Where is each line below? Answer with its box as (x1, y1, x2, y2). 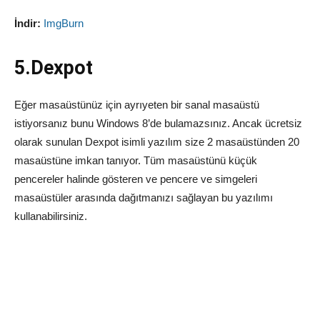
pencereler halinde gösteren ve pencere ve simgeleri (14, 173, 257, 186)
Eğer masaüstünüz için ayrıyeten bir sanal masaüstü (14, 99, 259, 111)
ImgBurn (44, 17, 84, 30)
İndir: (14, 17, 41, 30)
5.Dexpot (14, 56, 93, 80)
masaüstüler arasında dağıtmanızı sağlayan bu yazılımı (14, 191, 273, 204)
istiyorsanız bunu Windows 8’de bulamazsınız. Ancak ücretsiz (14, 117, 302, 130)
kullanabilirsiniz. (14, 210, 87, 223)
